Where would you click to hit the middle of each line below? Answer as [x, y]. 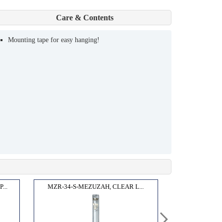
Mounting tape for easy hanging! [54, 40]
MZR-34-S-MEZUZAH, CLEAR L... [96, 186]
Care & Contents [85, 17]
